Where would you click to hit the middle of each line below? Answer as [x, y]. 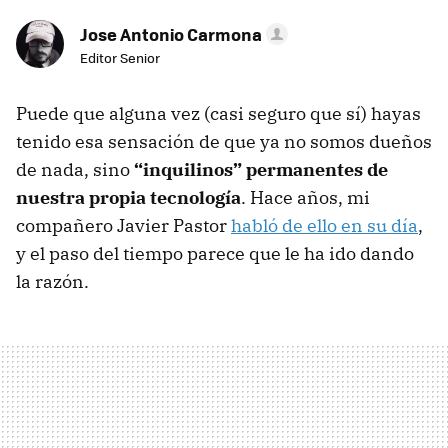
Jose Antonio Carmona [171, 34]
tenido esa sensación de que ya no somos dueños [224, 142]
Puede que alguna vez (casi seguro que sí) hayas [218, 114]
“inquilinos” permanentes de [261, 170]
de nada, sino [75, 170]
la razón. [52, 282]
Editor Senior [120, 58]
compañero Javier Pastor [123, 226]
